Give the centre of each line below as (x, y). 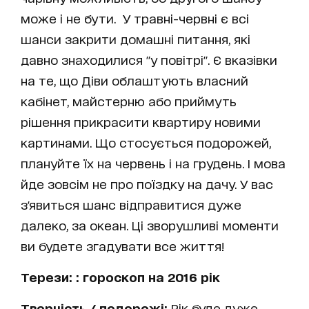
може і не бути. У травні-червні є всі (135, 18)
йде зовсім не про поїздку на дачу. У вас (147, 184)
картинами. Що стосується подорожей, (146, 142)
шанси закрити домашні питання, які (136, 39)
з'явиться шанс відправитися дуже (131, 205)
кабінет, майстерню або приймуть (129, 101)
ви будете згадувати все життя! (122, 246)
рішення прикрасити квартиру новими (141, 122)
